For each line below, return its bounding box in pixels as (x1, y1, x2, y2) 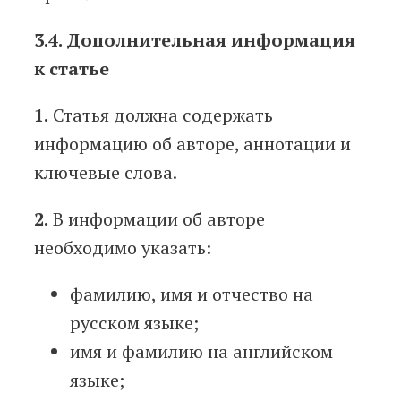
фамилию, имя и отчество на (70, 282, 313, 307)
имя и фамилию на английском (70, 339, 333, 364)
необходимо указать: (34, 235, 211, 260)
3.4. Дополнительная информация (34, 28, 355, 53)
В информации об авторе (48, 207, 265, 232)
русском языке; (70, 311, 199, 336)
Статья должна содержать (48, 103, 273, 128)
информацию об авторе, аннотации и (34, 132, 351, 157)
